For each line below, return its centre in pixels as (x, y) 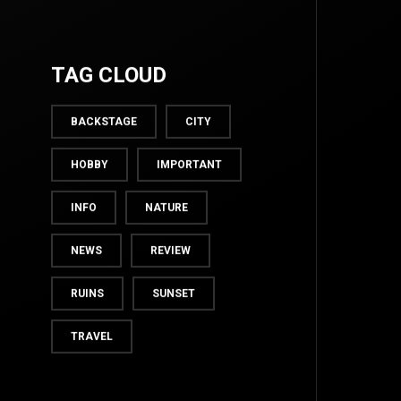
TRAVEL (91, 337)
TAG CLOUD (108, 76)
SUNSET (173, 294)
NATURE (166, 208)
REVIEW (170, 251)
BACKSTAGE (103, 122)
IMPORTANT (189, 165)
